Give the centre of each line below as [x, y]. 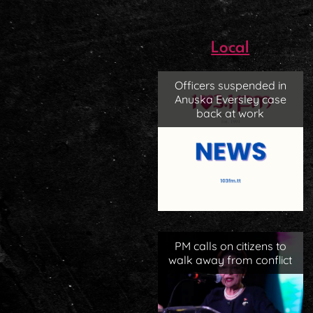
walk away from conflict [231, 260]
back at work [231, 114]
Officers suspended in [230, 86]
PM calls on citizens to [230, 246]
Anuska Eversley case [230, 100]
